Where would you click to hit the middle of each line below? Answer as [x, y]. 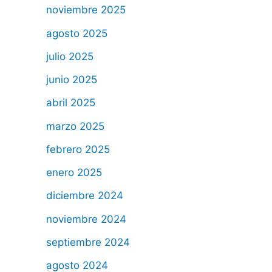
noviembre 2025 [86, 10]
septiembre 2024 [88, 242]
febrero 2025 [78, 149]
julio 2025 [70, 56]
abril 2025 [71, 103]
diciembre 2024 [85, 196]
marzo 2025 [75, 126]
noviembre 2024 [86, 219]
